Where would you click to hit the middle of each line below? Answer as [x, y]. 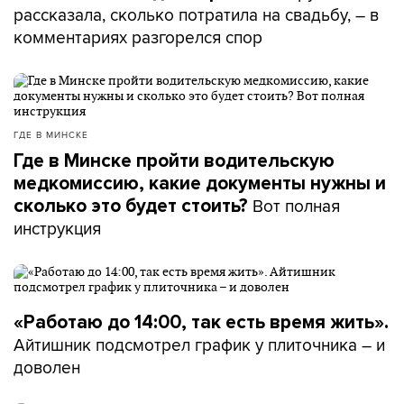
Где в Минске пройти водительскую [174, 161]
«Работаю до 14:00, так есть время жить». [201, 322]
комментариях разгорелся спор [138, 37]
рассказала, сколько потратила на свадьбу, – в [196, 14]
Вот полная [294, 206]
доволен [47, 367]
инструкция [57, 228]
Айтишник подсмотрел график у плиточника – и [199, 344]
